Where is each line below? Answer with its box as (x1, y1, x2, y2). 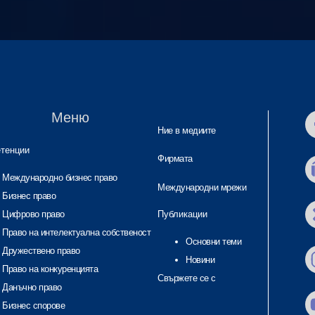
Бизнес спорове (2, 300, 65, 311)
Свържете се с (157, 272, 216, 283)
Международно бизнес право (2, 172, 117, 183)
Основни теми (186, 236, 241, 247)
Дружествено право (2, 245, 80, 256)
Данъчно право (2, 281, 62, 292)
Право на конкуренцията (2, 263, 98, 274)
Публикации (157, 209, 207, 220)
